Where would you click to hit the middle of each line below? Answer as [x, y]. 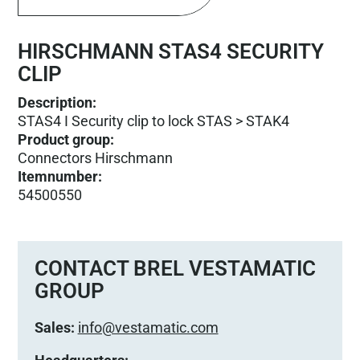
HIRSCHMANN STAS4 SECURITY [171, 51]
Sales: [54, 327]
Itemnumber [58, 176]
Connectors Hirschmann [96, 157]
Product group [64, 139]
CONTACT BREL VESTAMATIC [175, 268]
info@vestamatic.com [148, 327]
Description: [57, 102]
